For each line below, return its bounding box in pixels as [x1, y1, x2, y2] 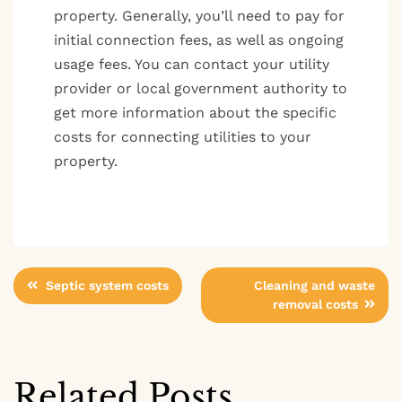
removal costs [273, 296, 358, 311]
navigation [13, 307, 188, 348]
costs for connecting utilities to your [54, 127, 311, 145]
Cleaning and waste [254, 277, 375, 293]
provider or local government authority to [54, 79, 347, 97]
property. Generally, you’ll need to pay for [54, 6, 345, 24]
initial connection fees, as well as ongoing [54, 31, 344, 48]
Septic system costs [46, 277, 169, 293]
